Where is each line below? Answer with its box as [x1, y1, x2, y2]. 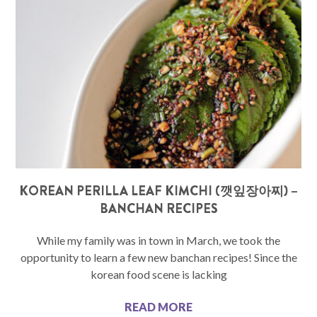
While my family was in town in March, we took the [37, 234, 280, 248]
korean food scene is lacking [90, 267, 227, 282]
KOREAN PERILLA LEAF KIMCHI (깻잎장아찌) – [19, 182, 298, 201]
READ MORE [125, 300, 192, 314]
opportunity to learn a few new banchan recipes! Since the [20, 250, 297, 265]
